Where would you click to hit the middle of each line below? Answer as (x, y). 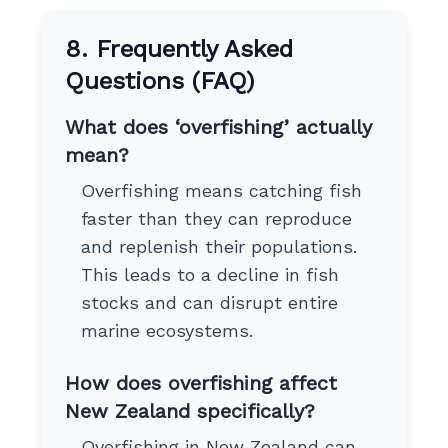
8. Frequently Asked (178, 48)
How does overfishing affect (200, 382)
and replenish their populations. (218, 246)
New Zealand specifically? (189, 410)
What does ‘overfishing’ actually (218, 126)
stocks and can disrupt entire (209, 302)
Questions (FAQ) (159, 80)
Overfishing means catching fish (221, 190)
